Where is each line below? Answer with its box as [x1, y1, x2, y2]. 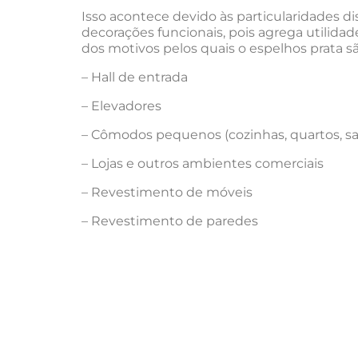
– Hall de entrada [82, 70, 188, 85]
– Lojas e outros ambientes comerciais [82, 156, 324, 171]
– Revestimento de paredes [82, 213, 258, 229]
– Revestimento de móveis [82, 185, 253, 200]
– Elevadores [82, 98, 161, 113]
